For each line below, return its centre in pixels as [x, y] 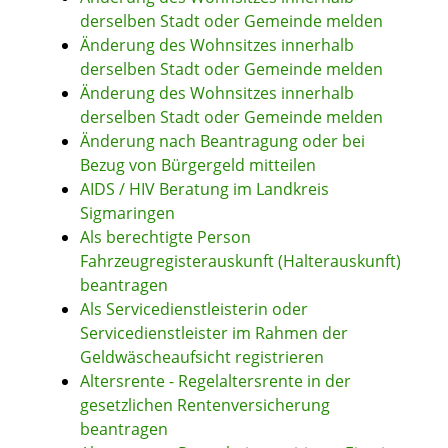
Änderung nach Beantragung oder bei [222, 141]
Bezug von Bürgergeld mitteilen [198, 165]
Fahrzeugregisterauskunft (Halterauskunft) [240, 261]
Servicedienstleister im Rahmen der [214, 333]
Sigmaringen [127, 213]
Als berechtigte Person [165, 237]
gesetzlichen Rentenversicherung [205, 405]
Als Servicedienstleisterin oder [194, 309]
